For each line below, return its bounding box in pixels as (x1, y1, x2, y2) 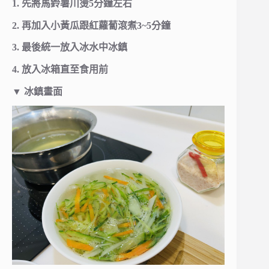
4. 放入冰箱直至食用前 (12, 64, 108, 75)
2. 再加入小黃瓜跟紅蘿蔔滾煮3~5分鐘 (12, 20, 171, 31)
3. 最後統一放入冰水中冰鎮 (12, 42, 127, 53)
